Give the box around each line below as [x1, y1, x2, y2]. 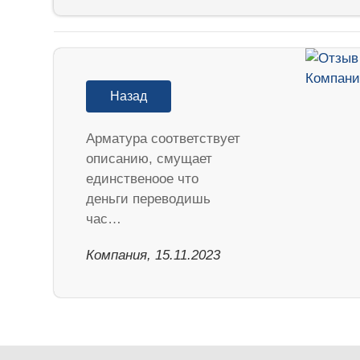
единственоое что [86, 170, 199, 186]
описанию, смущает [86, 150, 213, 166]
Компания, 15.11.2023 [86, 247, 221, 263]
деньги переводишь [86, 190, 211, 207]
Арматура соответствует [86, 130, 241, 146]
